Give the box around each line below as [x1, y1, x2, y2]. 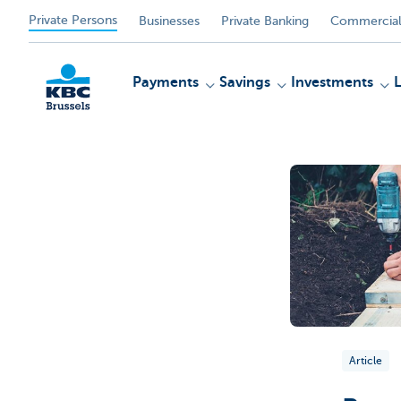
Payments [132, 74, 199, 90]
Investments [291, 74, 373, 90]
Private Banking [221, 13, 309, 28]
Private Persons [29, 13, 117, 27]
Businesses [139, 13, 200, 28]
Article [348, 354, 382, 367]
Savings [219, 74, 270, 90]
